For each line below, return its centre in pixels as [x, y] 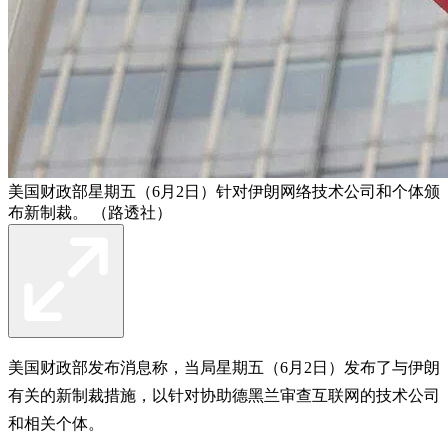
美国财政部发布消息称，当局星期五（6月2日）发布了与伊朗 [224, 367]
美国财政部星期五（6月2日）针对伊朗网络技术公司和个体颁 [224, 191]
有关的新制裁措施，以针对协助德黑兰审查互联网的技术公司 [224, 395]
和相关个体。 [56, 423]
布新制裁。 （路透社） [90, 212]
